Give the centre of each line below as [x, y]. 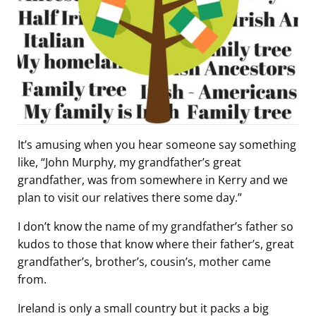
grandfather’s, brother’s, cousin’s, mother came [144, 262]
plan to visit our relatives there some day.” [130, 198]
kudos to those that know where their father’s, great [156, 244]
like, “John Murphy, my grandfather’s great [129, 163]
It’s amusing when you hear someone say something [157, 145]
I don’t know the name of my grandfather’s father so [156, 227]
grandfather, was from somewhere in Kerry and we [153, 180]
